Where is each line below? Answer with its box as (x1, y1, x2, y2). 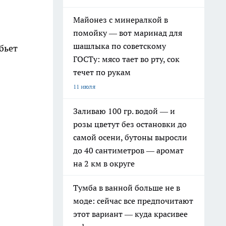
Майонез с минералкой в (73, 15, 168, 25)
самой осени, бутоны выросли (73, 132, 187, 142)
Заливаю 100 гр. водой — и (73, 106, 175, 116)
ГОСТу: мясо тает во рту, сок (73, 54, 180, 64)
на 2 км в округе (73, 158, 135, 168)
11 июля (73, 83, 95, 90)
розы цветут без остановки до (73, 119, 187, 129)
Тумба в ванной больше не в (73, 183, 180, 193)
